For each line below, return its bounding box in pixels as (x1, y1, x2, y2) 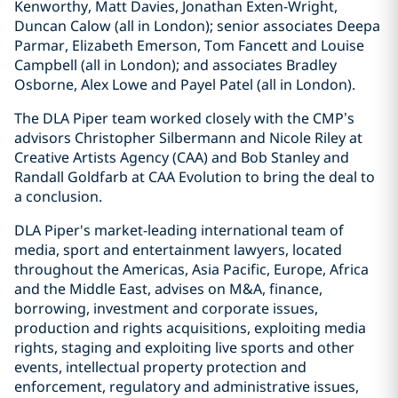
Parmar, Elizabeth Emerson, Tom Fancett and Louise (14, 36, 364, 55)
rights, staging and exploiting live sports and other (14, 338, 354, 357)
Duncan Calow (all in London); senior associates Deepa (14, 16, 380, 36)
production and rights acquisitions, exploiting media (14, 318, 366, 338)
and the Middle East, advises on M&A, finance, (14, 279, 322, 298)
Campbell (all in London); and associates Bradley (14, 55, 337, 75)
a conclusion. (14, 187, 102, 206)
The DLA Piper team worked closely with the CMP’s (14, 108, 354, 128)
